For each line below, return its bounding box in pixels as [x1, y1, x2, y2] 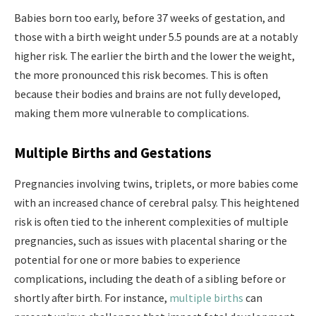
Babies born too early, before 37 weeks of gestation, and [14, 11, 285, 25]
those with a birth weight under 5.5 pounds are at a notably [14, 30, 298, 44]
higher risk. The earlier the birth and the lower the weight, [14, 49, 295, 63]
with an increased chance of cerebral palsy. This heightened [14, 195, 299, 210]
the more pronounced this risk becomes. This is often [14, 68, 268, 83]
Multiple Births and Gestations [14, 143, 212, 162]
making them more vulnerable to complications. [14, 106, 249, 121]
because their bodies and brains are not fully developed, [14, 87, 281, 102]
